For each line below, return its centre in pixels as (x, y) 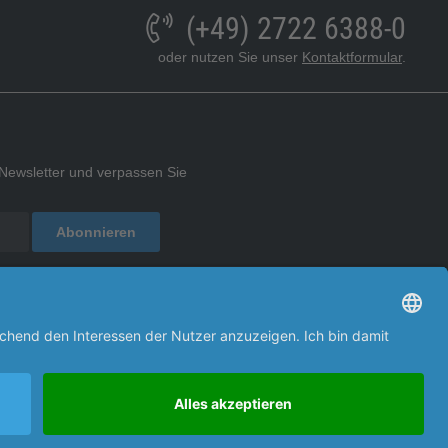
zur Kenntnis (102, 273)
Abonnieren (96, 232)
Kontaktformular (352, 57)
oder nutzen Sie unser (230, 57)
